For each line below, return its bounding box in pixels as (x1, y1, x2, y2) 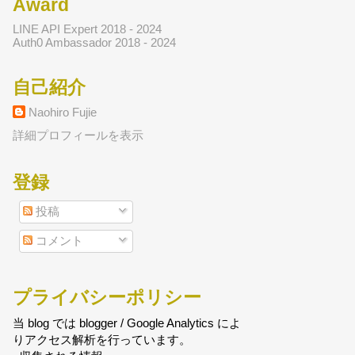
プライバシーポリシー (13, 286, 201, 307)
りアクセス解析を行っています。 (13, 333, 191, 347)
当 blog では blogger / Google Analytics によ (13, 316, 241, 330)
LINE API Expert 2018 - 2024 (13, 21, 162, 36)
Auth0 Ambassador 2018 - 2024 (13, 35, 176, 49)
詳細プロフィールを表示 (13, 128, 143, 142)
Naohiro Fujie (29, 105, 97, 120)
